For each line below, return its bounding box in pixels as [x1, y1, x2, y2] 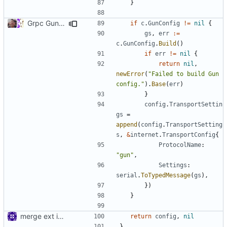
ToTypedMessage [141, 171, 191, 179]
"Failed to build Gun [148, 70, 219, 78]
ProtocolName [159, 141, 201, 148]
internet [130, 131, 159, 138]
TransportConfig [162, 131, 215, 138]
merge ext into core [58, 211, 64, 220]
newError [116, 70, 144, 78]
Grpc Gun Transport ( [59, 18, 65, 27]
